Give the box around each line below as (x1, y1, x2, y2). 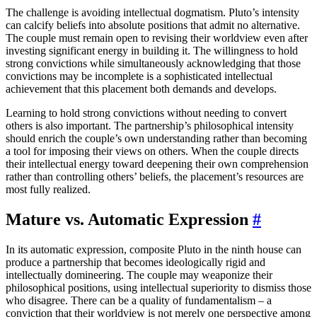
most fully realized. (6, 183, 91, 196)
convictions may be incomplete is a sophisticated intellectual (6, 70, 272, 83)
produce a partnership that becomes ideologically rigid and (6, 256, 265, 269)
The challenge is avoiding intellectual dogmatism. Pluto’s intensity (6, 6, 299, 19)
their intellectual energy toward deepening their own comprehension (6, 158, 309, 171)
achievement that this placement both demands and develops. (6, 83, 277, 96)
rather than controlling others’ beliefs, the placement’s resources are (6, 171, 304, 183)
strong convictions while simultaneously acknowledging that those (6, 57, 301, 70)
